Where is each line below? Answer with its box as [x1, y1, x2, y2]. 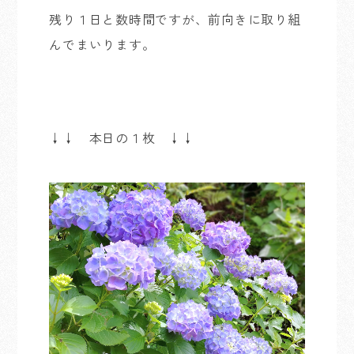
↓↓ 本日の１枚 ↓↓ [49, 128, 195, 147]
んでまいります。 [49, 35, 156, 54]
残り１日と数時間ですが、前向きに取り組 [49, 9, 301, 28]
